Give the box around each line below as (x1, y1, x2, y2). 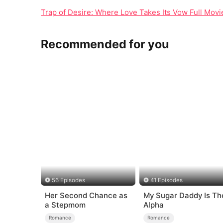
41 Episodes (150, 176, 183, 184)
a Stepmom (44, 200, 86, 210)
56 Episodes (51, 176, 85, 184)
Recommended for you (41, 37, 170, 52)
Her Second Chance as (44, 191, 127, 201)
